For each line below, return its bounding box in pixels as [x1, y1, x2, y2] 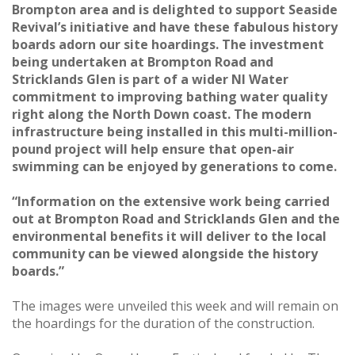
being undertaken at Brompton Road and [12, 52, 273, 71]
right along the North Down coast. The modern [12, 105, 311, 123]
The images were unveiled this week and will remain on [12, 296, 338, 315]
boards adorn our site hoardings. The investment [12, 35, 324, 53]
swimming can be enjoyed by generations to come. [12, 157, 337, 175]
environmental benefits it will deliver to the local [12, 227, 326, 245]
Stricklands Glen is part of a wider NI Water [12, 70, 288, 88]
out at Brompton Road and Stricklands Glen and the [12, 209, 340, 227]
